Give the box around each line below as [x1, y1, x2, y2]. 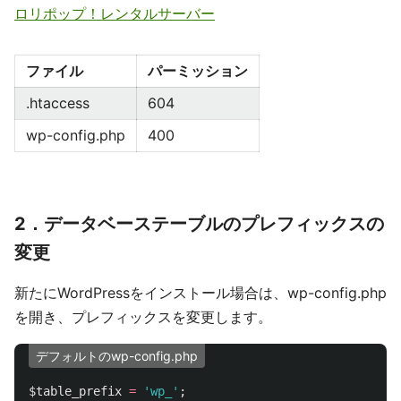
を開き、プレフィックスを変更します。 [14, 308, 272, 326]
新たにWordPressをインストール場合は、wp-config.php [14, 284, 387, 302]
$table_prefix [29, 384, 122, 398]
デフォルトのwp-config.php [36, 348, 198, 363]
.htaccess [26, 94, 90, 112]
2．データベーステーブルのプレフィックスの [14, 213, 384, 235]
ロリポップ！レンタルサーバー [14, 4, 215, 22]
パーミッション [148, 62, 248, 80]
